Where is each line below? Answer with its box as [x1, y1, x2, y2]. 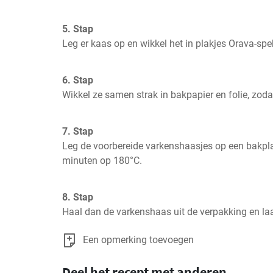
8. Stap [62, 191, 93, 203]
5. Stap [62, 23, 93, 35]
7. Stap [62, 126, 93, 137]
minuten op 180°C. [62, 155, 142, 166]
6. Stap [62, 74, 93, 86]
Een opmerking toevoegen [83, 234, 194, 246]
